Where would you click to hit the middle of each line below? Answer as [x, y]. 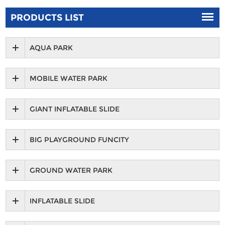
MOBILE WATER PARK [69, 79]
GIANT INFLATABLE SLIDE [75, 109]
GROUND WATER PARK [71, 171]
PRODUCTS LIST [47, 18]
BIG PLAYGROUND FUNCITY [80, 140]
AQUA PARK [51, 48]
